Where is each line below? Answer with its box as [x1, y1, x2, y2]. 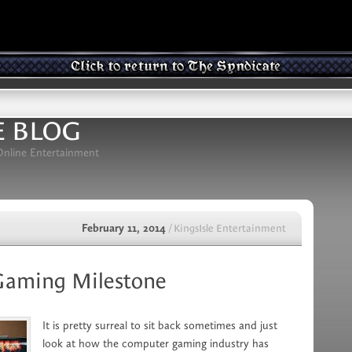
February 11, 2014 [82, 221, 169, 235]
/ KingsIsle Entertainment [169, 222, 286, 234]
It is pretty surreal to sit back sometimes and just [42, 318, 277, 332]
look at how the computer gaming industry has [42, 336, 269, 350]
